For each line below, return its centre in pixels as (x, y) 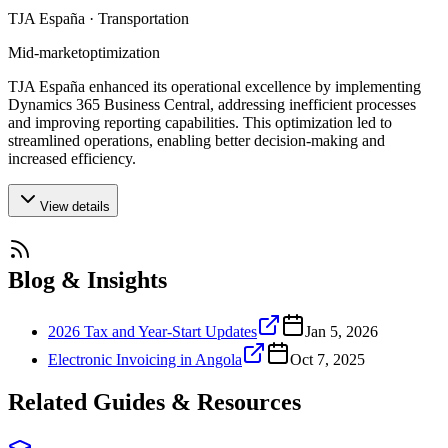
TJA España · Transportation (98, 18)
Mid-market (45, 52)
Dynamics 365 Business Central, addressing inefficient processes (212, 104)
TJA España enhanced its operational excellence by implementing (214, 86)
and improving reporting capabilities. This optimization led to (200, 122)
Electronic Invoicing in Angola (145, 360)
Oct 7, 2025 (327, 360)
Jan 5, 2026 (341, 332)
